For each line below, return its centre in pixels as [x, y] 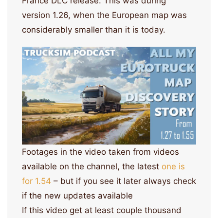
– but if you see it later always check [124, 181]
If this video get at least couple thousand [102, 210]
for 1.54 [36, 181]
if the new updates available [77, 196]
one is [173, 167]
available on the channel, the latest [92, 167]
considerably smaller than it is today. [94, 29]
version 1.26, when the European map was [104, 15]
